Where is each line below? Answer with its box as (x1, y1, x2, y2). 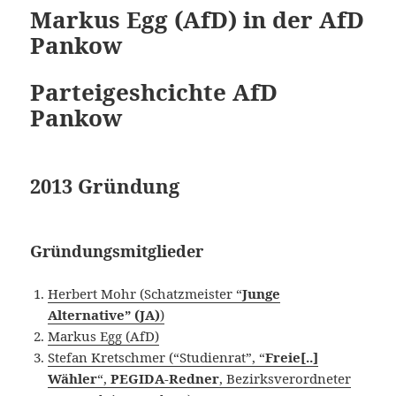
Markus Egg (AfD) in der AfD (30, 3, 365, 35)
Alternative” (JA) (48, 305, 161, 324)
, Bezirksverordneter (219, 369, 352, 387)
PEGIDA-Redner (110, 369, 220, 387)
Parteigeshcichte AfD (30, 75, 278, 108)
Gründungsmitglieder (30, 240, 204, 262)
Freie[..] (265, 347, 319, 366)
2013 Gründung (30, 171, 180, 199)
